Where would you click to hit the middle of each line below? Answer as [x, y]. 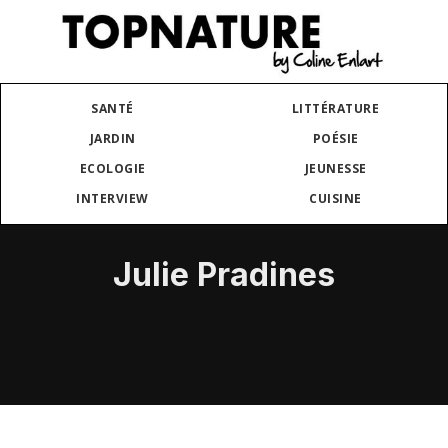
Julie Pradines [224, 275]
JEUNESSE [335, 169]
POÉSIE [335, 139]
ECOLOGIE [112, 169]
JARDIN [112, 139]
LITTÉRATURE [335, 109]
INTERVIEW [112, 199]
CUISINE [335, 199]
